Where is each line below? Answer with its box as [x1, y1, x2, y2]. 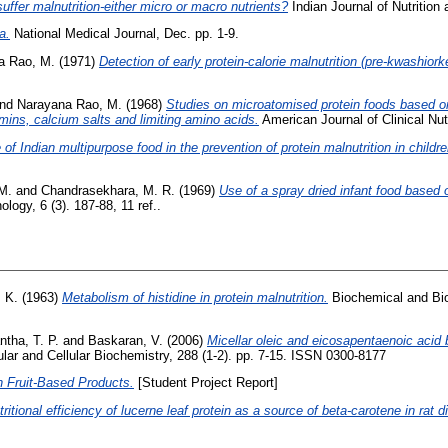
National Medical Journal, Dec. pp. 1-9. [10, 26, 239, 42]
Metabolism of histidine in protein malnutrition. [62, 289, 328, 305]
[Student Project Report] [134, 375, 278, 391]
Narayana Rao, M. [17, 97, 122, 113]
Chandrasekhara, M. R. [41, 182, 175, 198]
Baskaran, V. [88, 332, 163, 348]
